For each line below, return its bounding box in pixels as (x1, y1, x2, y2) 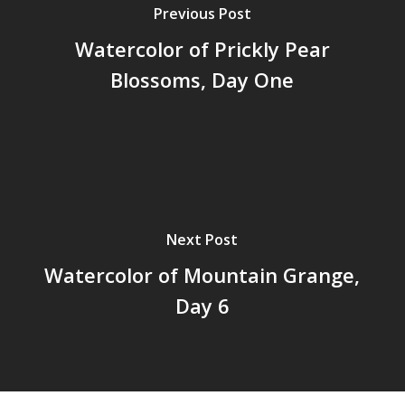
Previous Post (153, 4, 251, 24)
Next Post (166, 230, 239, 250)
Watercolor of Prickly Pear (74, 35, 330, 62)
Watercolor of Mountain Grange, (44, 261, 361, 288)
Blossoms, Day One (110, 66, 295, 93)
